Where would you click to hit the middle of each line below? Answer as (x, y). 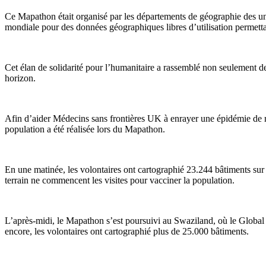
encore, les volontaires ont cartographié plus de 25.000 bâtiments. (127, 231)
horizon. (20, 78)
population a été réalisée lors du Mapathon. (85, 129)
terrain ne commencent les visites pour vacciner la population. (120, 180)
